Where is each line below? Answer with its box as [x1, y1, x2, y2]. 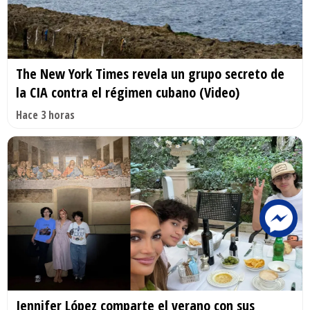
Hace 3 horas [16, 107, 75, 122]
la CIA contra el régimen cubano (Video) [16, 82, 239, 102]
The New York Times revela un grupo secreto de [16, 64, 284, 83]
